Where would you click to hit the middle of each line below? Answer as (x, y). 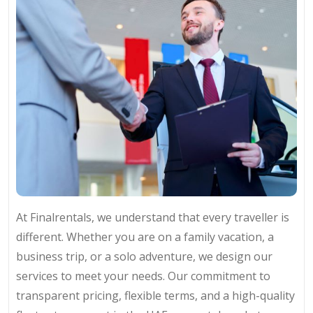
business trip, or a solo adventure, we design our (144, 256)
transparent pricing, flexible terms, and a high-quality (155, 295)
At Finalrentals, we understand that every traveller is (153, 217)
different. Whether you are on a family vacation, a (145, 236)
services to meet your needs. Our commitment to (143, 276)
